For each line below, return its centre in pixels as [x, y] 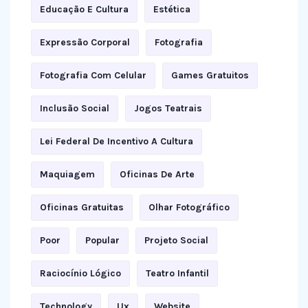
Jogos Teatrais [168, 108]
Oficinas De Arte [157, 174]
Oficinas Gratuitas [82, 207]
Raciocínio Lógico [80, 273]
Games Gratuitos [210, 75]
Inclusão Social [75, 108]
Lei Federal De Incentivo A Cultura [117, 141]
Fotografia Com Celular [93, 75]
